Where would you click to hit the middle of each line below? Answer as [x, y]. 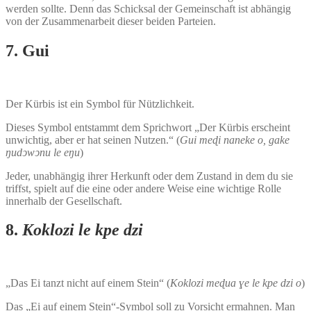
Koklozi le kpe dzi [83, 230]
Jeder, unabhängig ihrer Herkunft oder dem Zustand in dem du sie [149, 176]
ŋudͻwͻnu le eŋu [43, 152]
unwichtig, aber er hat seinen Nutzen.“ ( [93, 140]
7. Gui [27, 50]
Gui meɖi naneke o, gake [235, 140]
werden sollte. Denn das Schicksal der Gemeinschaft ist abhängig [148, 8]
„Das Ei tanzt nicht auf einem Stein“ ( [88, 283]
